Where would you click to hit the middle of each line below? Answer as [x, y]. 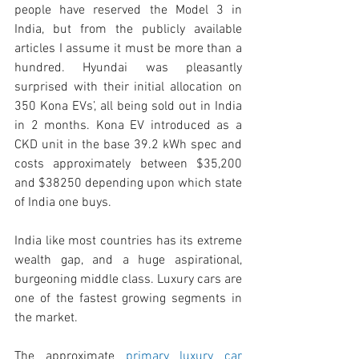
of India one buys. [65, 203]
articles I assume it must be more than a [128, 49]
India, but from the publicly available [128, 30]
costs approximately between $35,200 [128, 164]
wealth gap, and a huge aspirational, [128, 260]
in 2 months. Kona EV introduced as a [128, 126]
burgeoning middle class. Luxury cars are [128, 280]
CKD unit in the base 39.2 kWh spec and [128, 145]
